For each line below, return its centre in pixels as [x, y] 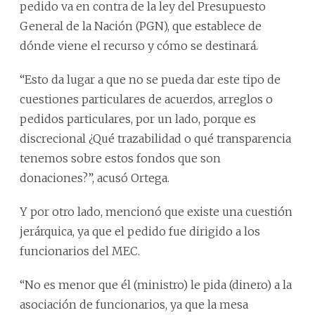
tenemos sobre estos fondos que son [120, 158]
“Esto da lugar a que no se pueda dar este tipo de [150, 79]
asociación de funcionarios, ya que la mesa [134, 304]
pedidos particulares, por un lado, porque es [138, 118]
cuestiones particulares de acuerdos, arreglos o [146, 99]
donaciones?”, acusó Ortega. [95, 178]
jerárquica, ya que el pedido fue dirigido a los [140, 231]
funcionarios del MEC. [80, 251]
